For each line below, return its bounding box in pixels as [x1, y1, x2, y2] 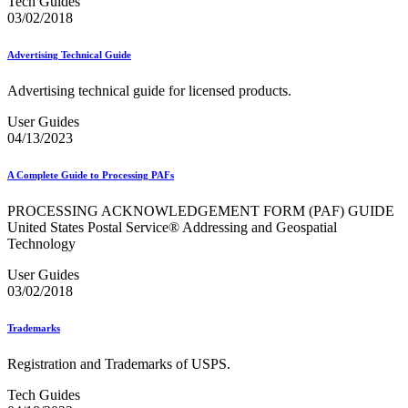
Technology [7, 236, 76, 252]
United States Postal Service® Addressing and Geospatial [7, 219, 337, 236]
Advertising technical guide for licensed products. [7, 83, 291, 99]
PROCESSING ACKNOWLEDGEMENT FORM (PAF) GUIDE [7, 203, 394, 219]
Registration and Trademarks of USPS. [7, 356, 230, 372]
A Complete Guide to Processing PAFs [7, 169, 174, 181]
